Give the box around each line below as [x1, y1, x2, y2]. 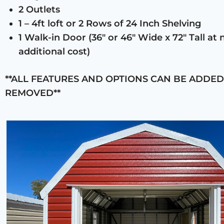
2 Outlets [18, 3, 60, 15]
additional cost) [18, 45, 90, 57]
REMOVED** [5, 87, 60, 98]
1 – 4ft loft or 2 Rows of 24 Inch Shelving [18, 17, 201, 29]
